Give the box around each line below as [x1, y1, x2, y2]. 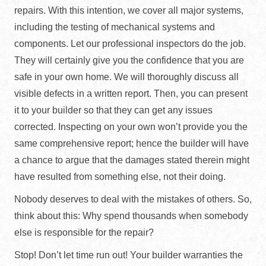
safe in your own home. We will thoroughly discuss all [14, 72, 239, 82]
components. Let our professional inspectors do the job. [14, 39, 246, 49]
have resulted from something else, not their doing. [14, 172, 226, 182]
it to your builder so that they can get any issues [14, 105, 213, 115]
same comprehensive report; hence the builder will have [14, 138, 249, 148]
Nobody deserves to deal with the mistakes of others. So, [14, 194, 252, 204]
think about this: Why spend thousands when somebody [14, 211, 248, 221]
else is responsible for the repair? [14, 227, 154, 237]
